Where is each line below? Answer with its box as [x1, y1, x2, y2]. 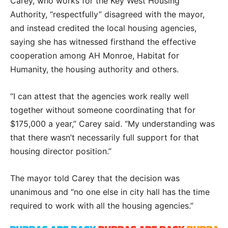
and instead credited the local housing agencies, [10, 23, 196, 33]
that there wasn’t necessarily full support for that [10, 132, 199, 142]
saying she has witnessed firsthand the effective [10, 37, 196, 47]
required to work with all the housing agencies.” [10, 201, 193, 211]
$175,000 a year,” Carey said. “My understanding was [10, 119, 215, 129]
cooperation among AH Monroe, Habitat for [10, 50, 179, 61]
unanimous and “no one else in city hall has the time [10, 187, 210, 197]
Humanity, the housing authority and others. [10, 64, 179, 74]
